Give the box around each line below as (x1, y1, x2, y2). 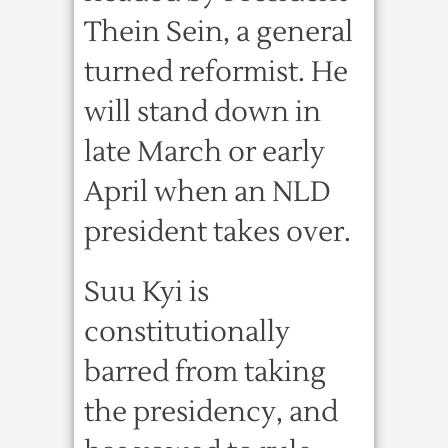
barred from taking (84, 354, 326, 390)
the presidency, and (84, 394, 338, 430)
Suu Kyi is (84, 274, 209, 310)
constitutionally (84, 314, 290, 350)
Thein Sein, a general (84, 14, 353, 50)
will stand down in (84, 94, 321, 130)
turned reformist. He (84, 54, 348, 90)
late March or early (84, 134, 325, 170)
